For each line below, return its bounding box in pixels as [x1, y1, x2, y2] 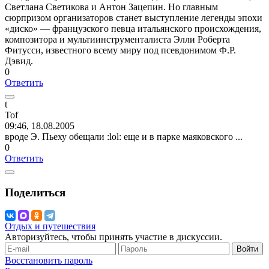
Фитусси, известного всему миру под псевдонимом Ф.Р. [5, 44, 236, 55]
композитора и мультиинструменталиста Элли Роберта [5, 34, 230, 44]
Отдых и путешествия [5, 221, 95, 232]
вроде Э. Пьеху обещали [5, 131, 107, 142]
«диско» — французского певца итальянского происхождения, [5, 23, 261, 34]
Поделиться [5, 186, 65, 199]
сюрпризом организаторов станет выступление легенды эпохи [5, 12, 262, 23]
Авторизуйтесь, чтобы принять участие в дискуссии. [5, 232, 222, 243]
